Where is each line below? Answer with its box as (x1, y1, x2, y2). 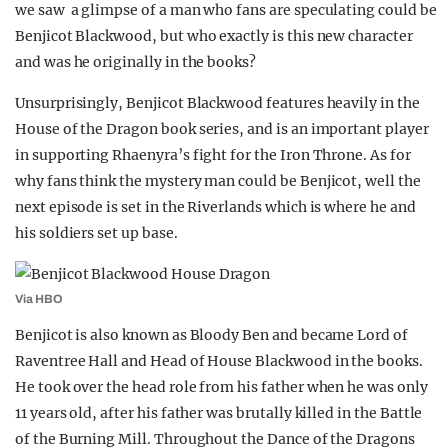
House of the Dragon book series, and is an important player (15, 120, 429, 138)
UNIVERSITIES (50, 84, 187, 104)
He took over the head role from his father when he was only (15, 378, 428, 396)
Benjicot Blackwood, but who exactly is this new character (15, 27, 413, 45)
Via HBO (15, 292, 63, 306)
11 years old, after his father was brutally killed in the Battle (15, 404, 423, 422)
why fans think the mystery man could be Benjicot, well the (15, 172, 421, 190)
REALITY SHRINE (50, 12, 214, 32)
